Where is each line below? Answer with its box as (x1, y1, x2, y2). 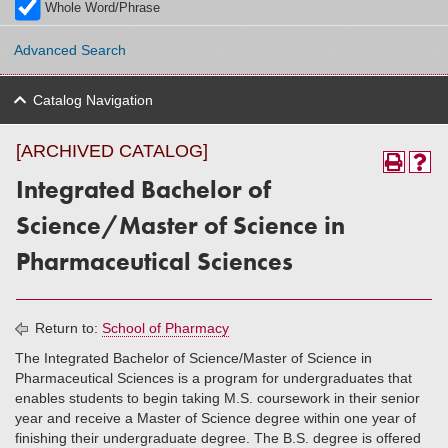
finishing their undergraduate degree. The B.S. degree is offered (15, 430, 421, 446)
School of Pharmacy (102, 320, 229, 336)
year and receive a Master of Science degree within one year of (15, 410, 416, 426)
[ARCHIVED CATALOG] (16, 141, 208, 161)
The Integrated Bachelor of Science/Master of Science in (15, 350, 372, 366)
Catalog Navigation (33, 92, 153, 108)
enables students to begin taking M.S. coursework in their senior (15, 390, 420, 406)
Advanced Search (14, 42, 126, 59)
